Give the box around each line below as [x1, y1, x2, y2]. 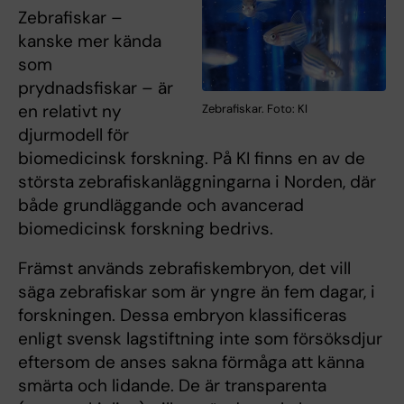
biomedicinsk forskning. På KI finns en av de [18, 147, 365, 170]
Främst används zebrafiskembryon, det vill [18, 257, 351, 280]
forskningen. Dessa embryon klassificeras [18, 304, 347, 327]
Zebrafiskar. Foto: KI [202, 100, 308, 116]
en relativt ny [18, 100, 122, 124]
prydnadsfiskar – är [18, 77, 173, 100]
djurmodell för [18, 124, 129, 147]
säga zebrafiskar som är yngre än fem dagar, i [18, 280, 375, 304]
